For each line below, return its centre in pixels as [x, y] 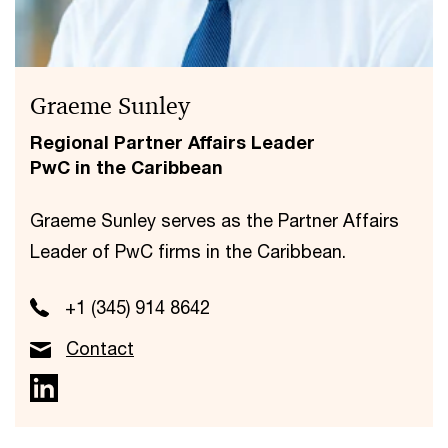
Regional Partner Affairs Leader [172, 142]
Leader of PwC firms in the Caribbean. [188, 251]
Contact [100, 348]
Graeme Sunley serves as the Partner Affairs [214, 220]
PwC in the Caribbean [126, 167]
